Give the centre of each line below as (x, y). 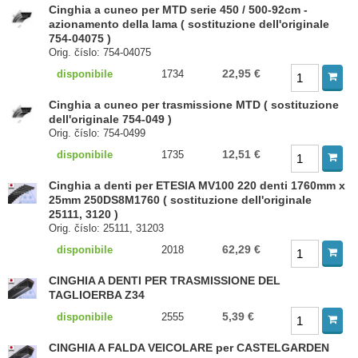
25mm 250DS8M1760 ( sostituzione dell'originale (181, 200)
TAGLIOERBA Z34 (97, 295)
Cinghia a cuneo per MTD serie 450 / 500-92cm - (179, 10)
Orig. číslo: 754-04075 (100, 52)
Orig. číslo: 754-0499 (97, 133)
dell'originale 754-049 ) (111, 119)
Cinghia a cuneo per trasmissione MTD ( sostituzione (194, 105)
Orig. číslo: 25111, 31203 (107, 228)
